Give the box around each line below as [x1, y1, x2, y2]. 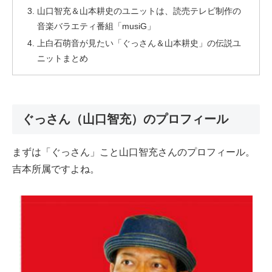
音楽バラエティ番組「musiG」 [37, 21, 156, 32]
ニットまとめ [37, 53, 89, 64]
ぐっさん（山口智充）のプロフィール [22, 112, 228, 126]
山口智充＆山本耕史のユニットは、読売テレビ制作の [37, 6, 242, 16]
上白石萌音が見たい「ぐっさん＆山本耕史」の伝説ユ [37, 38, 242, 49]
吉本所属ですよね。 [12, 163, 100, 174]
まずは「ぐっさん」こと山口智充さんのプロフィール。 [12, 146, 255, 157]
